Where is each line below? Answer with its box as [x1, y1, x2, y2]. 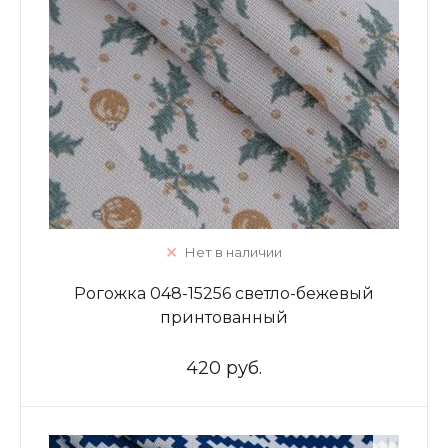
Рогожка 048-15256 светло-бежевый [74, 284, 374, 303]
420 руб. [186, 357, 262, 379]
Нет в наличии [184, 244, 282, 260]
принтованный [160, 308, 288, 327]
